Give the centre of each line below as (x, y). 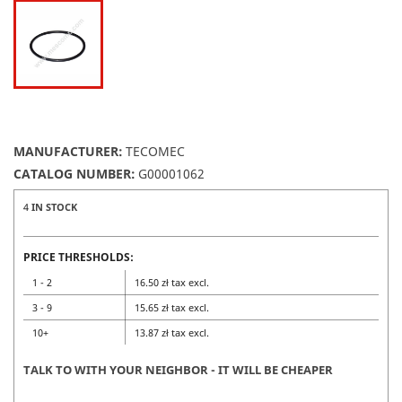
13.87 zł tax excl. (172, 332)
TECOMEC (155, 151)
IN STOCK (54, 206)
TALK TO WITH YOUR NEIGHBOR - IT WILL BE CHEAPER (178, 369)
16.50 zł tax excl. (172, 282)
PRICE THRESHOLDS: (79, 257)
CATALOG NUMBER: (74, 173)
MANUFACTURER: (68, 151)
